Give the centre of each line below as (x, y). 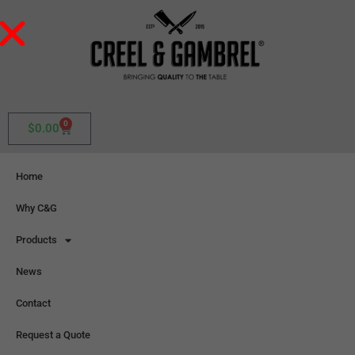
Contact (33, 303)
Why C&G (36, 208)
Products (36, 240)
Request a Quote (53, 335)
